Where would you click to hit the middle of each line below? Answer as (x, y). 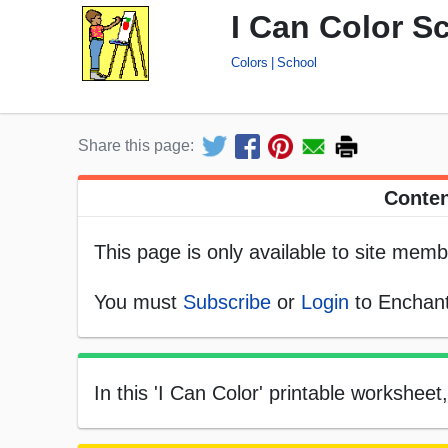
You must (138, 302)
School (297, 62)
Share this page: (136, 146)
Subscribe (227, 302)
